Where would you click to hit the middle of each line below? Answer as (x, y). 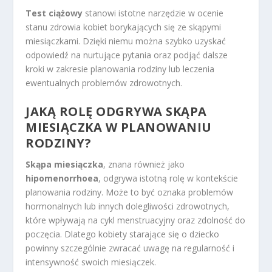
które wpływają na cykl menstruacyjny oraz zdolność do (136, 220)
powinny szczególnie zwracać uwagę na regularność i (130, 248)
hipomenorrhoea (62, 178)
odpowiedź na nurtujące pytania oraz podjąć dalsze (127, 55)
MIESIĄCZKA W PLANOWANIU (119, 127)
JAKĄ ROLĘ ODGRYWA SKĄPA (116, 111)
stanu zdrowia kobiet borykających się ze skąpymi (124, 27)
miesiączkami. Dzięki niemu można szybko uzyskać (126, 41)
